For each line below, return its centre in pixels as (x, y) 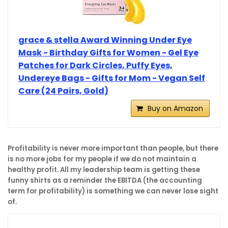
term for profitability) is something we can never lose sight (113, 191)
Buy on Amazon (175, 109)
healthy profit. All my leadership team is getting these (104, 170)
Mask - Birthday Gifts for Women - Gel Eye (108, 53)
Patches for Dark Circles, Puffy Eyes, (95, 66)
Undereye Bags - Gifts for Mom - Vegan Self (112, 78)
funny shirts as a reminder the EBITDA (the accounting (105, 181)
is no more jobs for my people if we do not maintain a (102, 159)
